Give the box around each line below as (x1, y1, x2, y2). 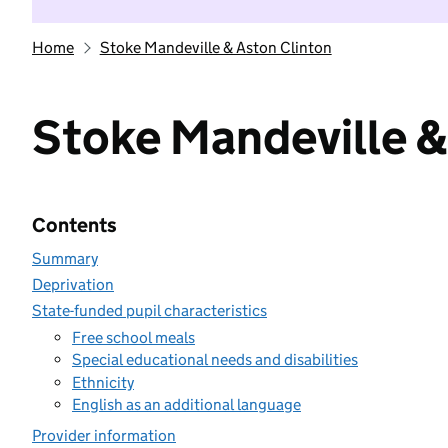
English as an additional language (72, 395, 301, 414)
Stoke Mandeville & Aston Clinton (99, 38, 332, 57)
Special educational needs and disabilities (72, 350, 358, 369)
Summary (32, 249, 98, 268)
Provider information (32, 426, 176, 445)
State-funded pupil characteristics (32, 301, 267, 320)
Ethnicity (72, 372, 134, 392)
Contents (32, 213, 117, 237)
